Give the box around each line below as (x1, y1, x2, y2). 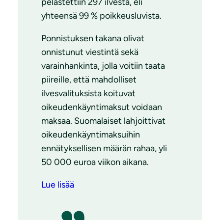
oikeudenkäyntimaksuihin (41, 129, 140, 140)
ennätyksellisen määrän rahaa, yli (41, 143, 167, 154)
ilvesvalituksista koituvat (41, 88, 136, 99)
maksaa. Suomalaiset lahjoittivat (41, 115, 165, 127)
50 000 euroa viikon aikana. (41, 157, 149, 168)
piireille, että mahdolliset (41, 74, 137, 85)
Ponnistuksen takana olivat (41, 33, 144, 44)
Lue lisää (41, 179, 74, 191)
